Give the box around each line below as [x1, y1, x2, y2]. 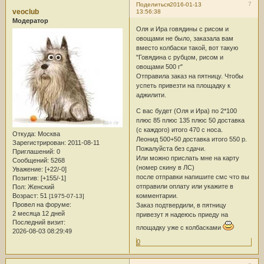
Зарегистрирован [12, 139, 64, 147]
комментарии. [136, 192, 178, 199]
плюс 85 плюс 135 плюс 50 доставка [136, 116, 245, 124]
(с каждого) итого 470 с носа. [136, 126, 223, 133]
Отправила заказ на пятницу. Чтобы [136, 72, 243, 80]
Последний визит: [12, 219, 65, 226]
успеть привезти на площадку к [136, 81, 230, 89]
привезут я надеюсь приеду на [136, 210, 228, 218]
